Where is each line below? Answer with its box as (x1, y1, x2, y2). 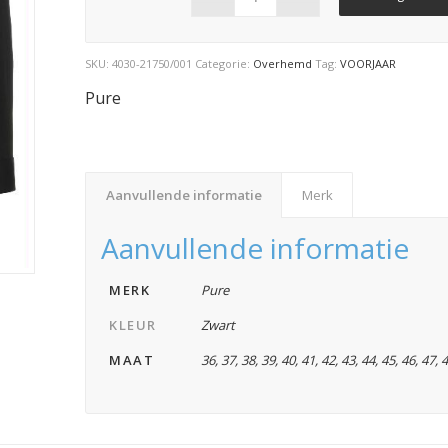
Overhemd (253, 56, 313, 71)
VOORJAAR (340, 56, 397, 71)
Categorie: (195, 56, 254, 71)
